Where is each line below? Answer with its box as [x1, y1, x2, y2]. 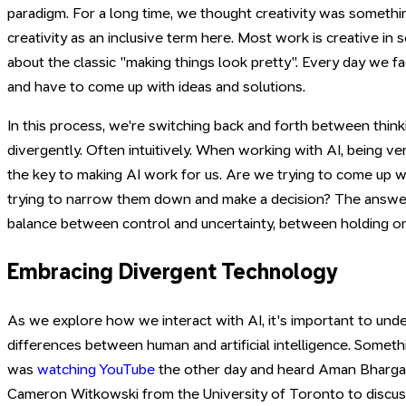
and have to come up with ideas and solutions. [7, 78, 305, 96]
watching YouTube [37, 361, 155, 379]
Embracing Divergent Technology [7, 259, 338, 285]
